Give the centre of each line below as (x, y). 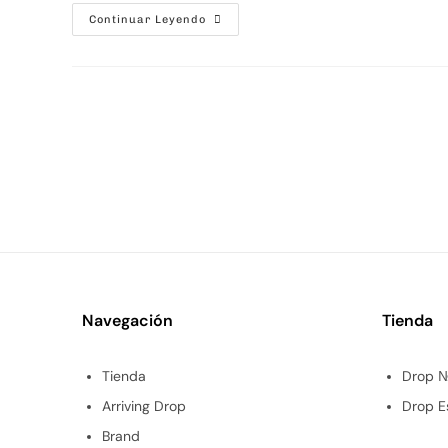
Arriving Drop (144, 406)
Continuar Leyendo (147, 19)
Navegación (127, 320)
